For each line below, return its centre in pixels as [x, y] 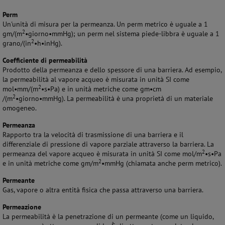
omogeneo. [20, 108]
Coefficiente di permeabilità [45, 60]
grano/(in [17, 43]
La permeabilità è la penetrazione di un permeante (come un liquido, [108, 216]
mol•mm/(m [20, 89]
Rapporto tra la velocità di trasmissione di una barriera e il [93, 135]
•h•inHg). [48, 43]
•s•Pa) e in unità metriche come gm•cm [101, 89]
